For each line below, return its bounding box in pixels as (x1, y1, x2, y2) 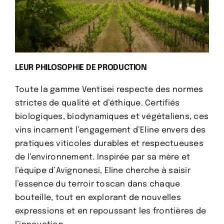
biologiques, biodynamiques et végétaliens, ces (14, 112, 209, 121)
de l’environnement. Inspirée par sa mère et (14, 153, 190, 162)
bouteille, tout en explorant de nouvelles (14, 193, 181, 202)
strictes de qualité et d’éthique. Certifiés (14, 99, 180, 108)
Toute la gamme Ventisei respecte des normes (14, 85, 203, 94)
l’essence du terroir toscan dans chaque (14, 180, 180, 189)
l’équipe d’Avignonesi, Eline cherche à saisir (14, 166, 190, 175)
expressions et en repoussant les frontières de (14, 207, 206, 216)
